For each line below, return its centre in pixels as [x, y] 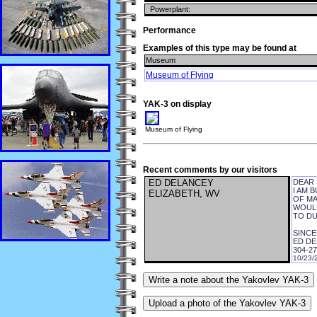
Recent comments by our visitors [210, 170]
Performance [169, 30]
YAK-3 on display [177, 104]
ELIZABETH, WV [183, 194]
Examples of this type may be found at [220, 48]
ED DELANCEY [180, 183]
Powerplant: [168, 9]
